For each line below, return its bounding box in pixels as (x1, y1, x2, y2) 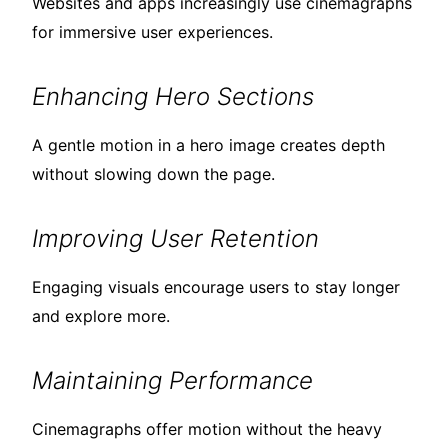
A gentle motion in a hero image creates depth (32, 135, 385, 156)
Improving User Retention (32, 224, 319, 254)
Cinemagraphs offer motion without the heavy (32, 419, 382, 440)
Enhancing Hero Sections (32, 82, 314, 112)
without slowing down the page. (32, 164, 275, 185)
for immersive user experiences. (32, 22, 273, 43)
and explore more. (32, 306, 170, 327)
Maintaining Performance (32, 366, 313, 396)
